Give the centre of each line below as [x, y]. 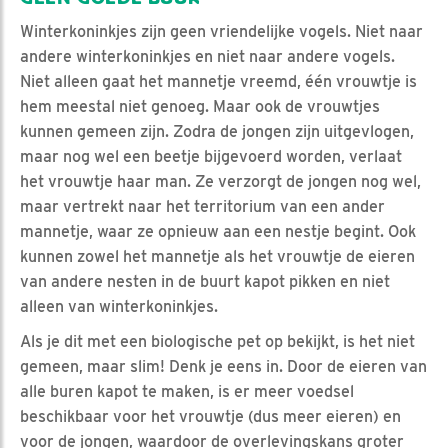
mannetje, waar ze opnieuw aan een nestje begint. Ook [218, 231]
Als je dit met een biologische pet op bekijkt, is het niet [217, 341]
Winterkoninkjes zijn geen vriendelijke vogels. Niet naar [221, 31]
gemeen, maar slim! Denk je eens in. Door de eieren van [223, 366]
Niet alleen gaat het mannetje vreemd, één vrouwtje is [218, 81]
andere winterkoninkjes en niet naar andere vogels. [207, 56]
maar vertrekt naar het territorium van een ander [202, 206]
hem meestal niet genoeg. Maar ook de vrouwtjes [200, 106]
